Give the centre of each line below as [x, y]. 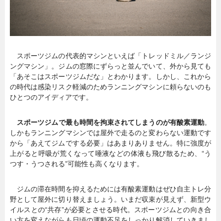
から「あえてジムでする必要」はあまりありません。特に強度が [110, 143]
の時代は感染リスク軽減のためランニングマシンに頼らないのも [110, 87]
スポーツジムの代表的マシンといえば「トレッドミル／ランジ [110, 55]
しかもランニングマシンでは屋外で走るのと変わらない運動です [110, 132]
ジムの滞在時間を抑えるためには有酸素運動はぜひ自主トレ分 [110, 189]
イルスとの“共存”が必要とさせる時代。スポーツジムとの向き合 [110, 209]
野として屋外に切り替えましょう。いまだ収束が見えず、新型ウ [110, 199]
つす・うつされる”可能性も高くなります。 [77, 164]
